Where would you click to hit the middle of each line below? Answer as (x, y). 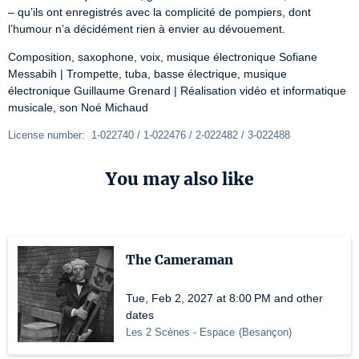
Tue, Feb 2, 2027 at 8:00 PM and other (224, 298)
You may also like (179, 179)
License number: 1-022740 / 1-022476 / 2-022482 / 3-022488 (149, 135)
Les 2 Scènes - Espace (180, 332)
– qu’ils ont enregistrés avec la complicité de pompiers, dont (159, 12)
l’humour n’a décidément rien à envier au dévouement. (147, 29)
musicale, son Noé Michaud (78, 107)
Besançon (265, 332)
